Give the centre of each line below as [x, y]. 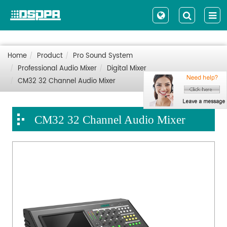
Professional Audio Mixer [57, 69]
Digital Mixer [127, 69]
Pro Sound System [103, 56]
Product [50, 56]
